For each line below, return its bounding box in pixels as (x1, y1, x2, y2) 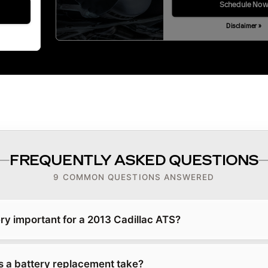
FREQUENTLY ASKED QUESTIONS (9, 152, 259, 169)
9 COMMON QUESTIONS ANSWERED (53, 172, 215, 182)
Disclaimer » (226, 22, 261, 30)
